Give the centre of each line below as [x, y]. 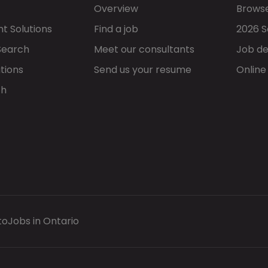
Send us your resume [143, 70]
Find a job [116, 29]
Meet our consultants [144, 49]
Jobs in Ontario [43, 221]
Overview [116, 9]
